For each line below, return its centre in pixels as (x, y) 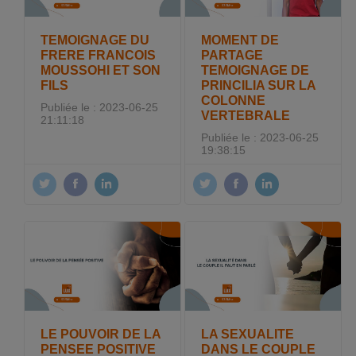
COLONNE (234, 101)
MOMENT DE (240, 40)
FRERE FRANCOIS (99, 55)
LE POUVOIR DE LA (101, 333)
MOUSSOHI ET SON (101, 70)
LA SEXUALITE (248, 333)
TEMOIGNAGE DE (255, 70)
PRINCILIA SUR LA (259, 85)
